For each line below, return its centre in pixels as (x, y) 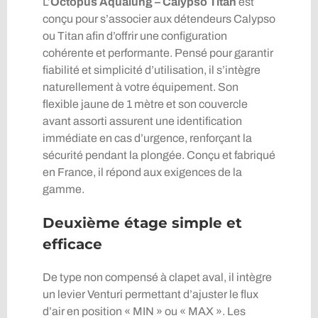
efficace (72, 245)
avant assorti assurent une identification (142, 121)
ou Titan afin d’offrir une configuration (135, 36)
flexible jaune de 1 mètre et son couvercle (145, 104)
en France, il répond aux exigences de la (142, 172)
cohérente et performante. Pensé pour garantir (158, 53)
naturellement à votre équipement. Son (140, 87)
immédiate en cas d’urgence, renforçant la (147, 138)
